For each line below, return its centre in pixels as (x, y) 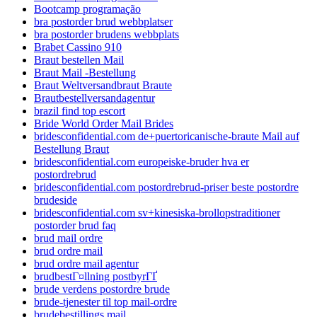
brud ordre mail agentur (86, 263)
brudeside (56, 200)
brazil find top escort (80, 110)
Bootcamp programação (87, 8)
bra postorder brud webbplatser (103, 21)
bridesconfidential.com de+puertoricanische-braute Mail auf (167, 136)
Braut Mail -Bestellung (85, 72)
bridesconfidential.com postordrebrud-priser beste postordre (166, 187)
